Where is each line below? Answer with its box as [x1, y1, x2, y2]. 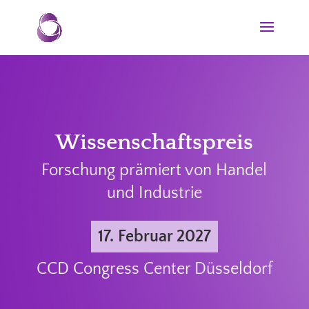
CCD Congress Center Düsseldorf [36, 259, 272, 278]
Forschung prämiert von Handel [41, 161, 268, 179]
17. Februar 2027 [97, 227, 211, 246]
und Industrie [106, 183, 202, 202]
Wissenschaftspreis [55, 130, 254, 154]
